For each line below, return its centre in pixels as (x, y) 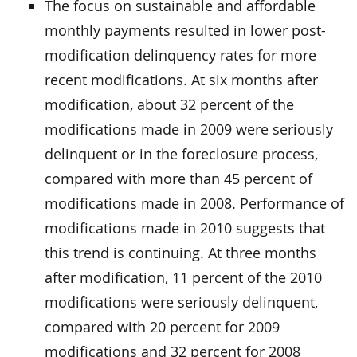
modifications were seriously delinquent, (181, 302)
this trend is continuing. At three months (180, 252)
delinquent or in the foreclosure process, (181, 153)
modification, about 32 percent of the (169, 104)
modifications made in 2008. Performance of (194, 203)
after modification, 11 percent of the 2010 (183, 277)
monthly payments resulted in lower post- (185, 30)
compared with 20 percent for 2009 (162, 326)
